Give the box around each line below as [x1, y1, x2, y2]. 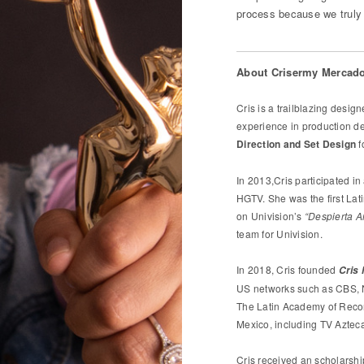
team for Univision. [236, 227, 323, 240]
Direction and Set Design [236, 136, 357, 151]
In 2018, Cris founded [236, 262, 339, 276]
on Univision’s [236, 209, 305, 223]
